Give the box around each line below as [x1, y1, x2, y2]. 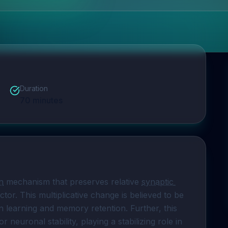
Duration [19, 84, 48, 93]
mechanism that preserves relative [4, 177, 141, 187]
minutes [30, 95, 63, 105]
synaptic [141, 177, 174, 187]
